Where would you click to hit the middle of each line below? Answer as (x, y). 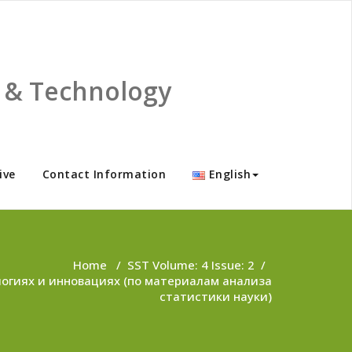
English (229, 174)
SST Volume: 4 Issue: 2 (191, 265)
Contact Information (104, 174)
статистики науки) (216, 296)
